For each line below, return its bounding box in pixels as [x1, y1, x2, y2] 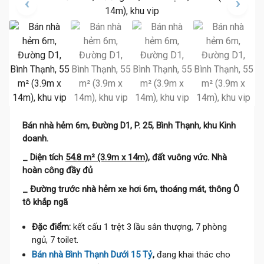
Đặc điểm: [32, 222, 71, 232]
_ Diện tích [22, 152, 65, 163]
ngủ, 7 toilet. [32, 235, 78, 245]
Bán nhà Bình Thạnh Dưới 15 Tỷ [32, 249, 152, 260]
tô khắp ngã [22, 197, 68, 207]
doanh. [22, 133, 48, 144]
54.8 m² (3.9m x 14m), [65, 152, 150, 163]
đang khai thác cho [154, 249, 230, 260]
